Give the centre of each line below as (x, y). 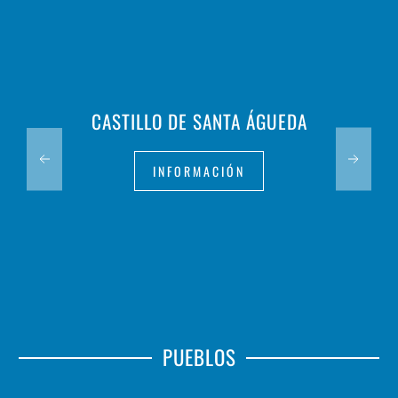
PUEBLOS (199, 358)
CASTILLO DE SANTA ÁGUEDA (199, 122)
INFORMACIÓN (199, 171)
